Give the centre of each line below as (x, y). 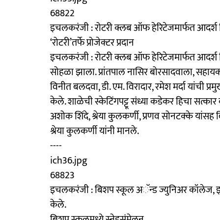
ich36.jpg (69, 160)
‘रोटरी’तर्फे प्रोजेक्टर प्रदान (92, 42)
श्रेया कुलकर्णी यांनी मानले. (95, 131)
